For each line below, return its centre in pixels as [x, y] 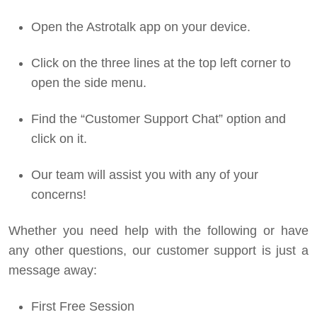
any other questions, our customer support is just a [158, 250]
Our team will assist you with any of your [145, 175]
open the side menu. [89, 83]
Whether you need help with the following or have [158, 231]
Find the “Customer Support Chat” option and [158, 119]
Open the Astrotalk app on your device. [141, 27]
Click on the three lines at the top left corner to [161, 63]
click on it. [59, 139]
